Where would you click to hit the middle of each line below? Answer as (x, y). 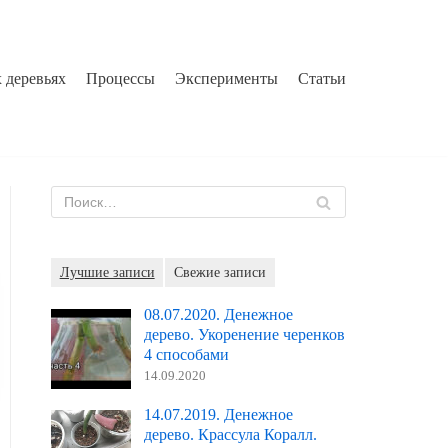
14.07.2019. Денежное (218, 415)
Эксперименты (226, 78)
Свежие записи (219, 272)
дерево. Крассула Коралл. (230, 435)
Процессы (120, 78)
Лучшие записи (107, 272)
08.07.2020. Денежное (218, 314)
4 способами (186, 354)
